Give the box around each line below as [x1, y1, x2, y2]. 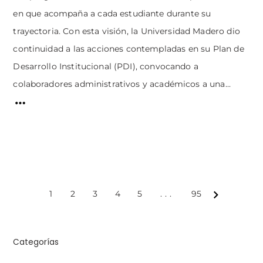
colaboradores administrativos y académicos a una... [13, 79, 231, 89]
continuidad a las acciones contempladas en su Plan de [13, 43, 244, 53]
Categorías [13, 237, 59, 248]
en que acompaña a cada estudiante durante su [13, 8, 211, 18]
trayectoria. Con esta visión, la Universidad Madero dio [13, 26, 240, 36]
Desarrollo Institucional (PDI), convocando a [13, 61, 198, 71]
